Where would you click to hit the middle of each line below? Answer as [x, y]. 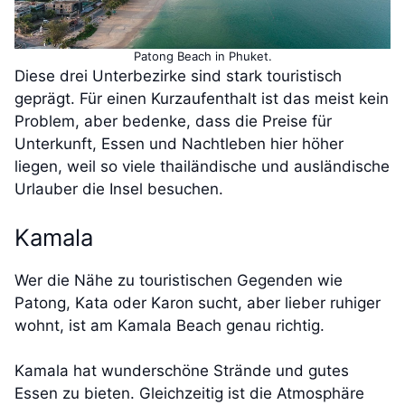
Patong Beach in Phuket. [202, 57]
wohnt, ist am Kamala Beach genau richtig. [170, 325]
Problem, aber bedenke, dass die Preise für [173, 122]
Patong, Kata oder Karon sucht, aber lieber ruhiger [198, 302]
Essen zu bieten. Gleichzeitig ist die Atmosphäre [189, 394]
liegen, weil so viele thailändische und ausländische [202, 167]
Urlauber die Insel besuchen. [119, 189]
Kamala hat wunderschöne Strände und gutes [182, 371]
